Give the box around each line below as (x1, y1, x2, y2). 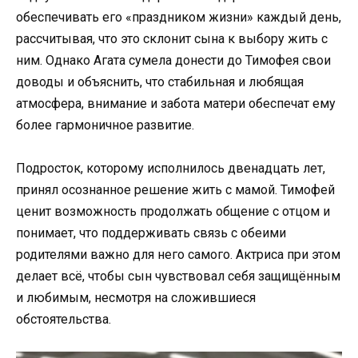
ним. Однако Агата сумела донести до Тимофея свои (16, 52, 331, 68)
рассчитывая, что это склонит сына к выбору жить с (16, 30, 328, 46)
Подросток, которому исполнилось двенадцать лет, (16, 161, 325, 177)
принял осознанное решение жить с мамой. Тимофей (16, 182, 335, 198)
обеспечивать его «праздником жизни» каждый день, (16, 9, 341, 25)
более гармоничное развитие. (16, 117, 194, 133)
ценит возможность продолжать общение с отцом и (16, 204, 330, 220)
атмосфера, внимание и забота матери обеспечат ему (16, 95, 336, 111)
